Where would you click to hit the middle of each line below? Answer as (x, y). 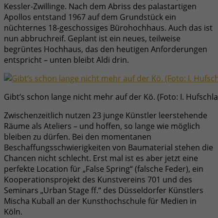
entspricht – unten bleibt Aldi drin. (66, 60)
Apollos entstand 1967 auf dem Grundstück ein (90, 17)
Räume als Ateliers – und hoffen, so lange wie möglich (102, 126)
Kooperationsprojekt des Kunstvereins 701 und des (98, 179)
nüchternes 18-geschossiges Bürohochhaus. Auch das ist (108, 27)
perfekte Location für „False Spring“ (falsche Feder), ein (104, 169)
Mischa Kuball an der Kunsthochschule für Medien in (100, 201)
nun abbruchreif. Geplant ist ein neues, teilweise (92, 38)
